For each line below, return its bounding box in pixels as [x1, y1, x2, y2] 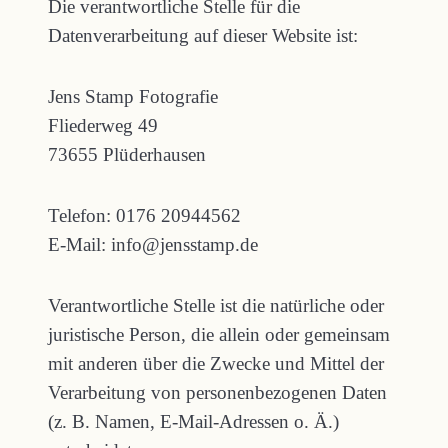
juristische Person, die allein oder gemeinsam [48, 324, 390, 345]
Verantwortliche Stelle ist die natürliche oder [48, 295, 384, 316]
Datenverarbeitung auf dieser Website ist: [48, 25, 358, 46]
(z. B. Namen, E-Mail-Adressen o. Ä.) [48, 411, 339, 432]
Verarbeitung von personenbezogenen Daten [48, 382, 387, 403]
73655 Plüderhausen [48, 144, 206, 165]
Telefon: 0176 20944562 [48, 205, 241, 226]
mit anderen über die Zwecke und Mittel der [48, 353, 384, 374]
